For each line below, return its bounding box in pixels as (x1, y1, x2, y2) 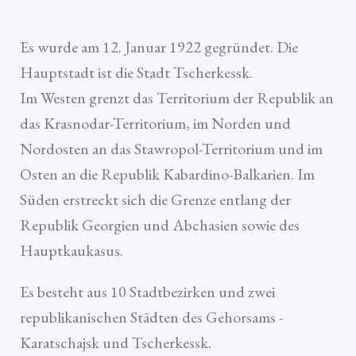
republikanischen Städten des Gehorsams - (20, 307, 283, 328)
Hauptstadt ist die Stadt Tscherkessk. (20, 62, 253, 83)
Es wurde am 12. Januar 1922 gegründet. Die (20, 37, 298, 58)
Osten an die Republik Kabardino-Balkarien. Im (20, 164, 315, 185)
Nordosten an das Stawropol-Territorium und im (20, 138, 323, 160)
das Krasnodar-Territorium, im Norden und (20, 113, 291, 134)
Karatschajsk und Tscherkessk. (20, 332, 211, 354)
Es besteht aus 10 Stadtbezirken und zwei (20, 281, 275, 303)
